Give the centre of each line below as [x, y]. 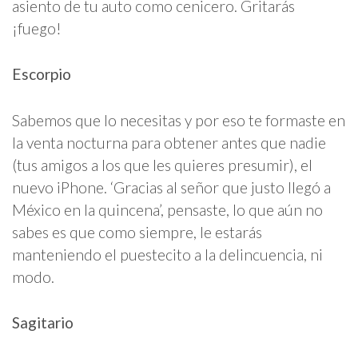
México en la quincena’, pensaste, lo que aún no [167, 209]
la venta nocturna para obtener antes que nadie [169, 142]
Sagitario [43, 322]
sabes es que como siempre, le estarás [137, 232]
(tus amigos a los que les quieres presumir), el [162, 165]
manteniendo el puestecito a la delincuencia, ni [167, 254]
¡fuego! [37, 29]
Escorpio [42, 74]
